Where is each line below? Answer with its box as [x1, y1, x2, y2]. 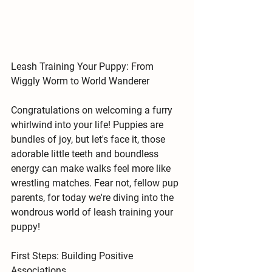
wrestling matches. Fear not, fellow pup [11, 177, 181, 189]
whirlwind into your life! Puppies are [11, 118, 166, 131]
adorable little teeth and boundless [11, 148, 161, 160]
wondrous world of [11, 206, 93, 218]
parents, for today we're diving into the [11, 191, 176, 203]
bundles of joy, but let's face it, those [11, 133, 168, 145]
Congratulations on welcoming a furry [11, 104, 175, 116]
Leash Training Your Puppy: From [11, 60, 156, 72]
